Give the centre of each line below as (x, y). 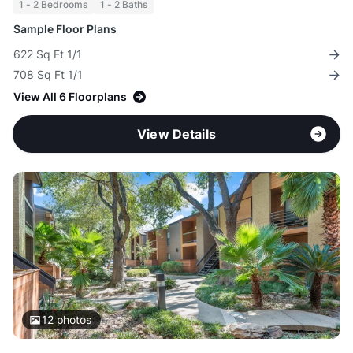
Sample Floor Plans (65, 29)
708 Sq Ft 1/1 (48, 75)
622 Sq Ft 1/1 (48, 54)
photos (72, 320)
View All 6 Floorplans (70, 97)
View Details (176, 134)
